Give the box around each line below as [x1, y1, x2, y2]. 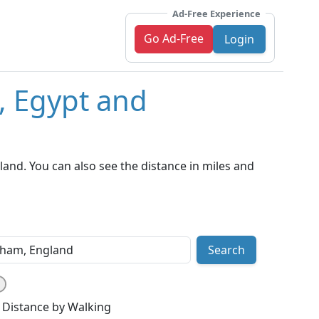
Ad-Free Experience [172, 6, 261, 20]
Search [207, 242, 245, 258]
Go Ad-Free [144, 30, 204, 46]
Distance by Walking [2, 299, 111, 315]
